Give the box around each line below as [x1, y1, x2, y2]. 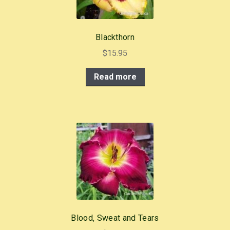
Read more [93, 71, 137, 82]
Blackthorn [95, 32, 135, 43]
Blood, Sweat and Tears [71, 213, 159, 223]
